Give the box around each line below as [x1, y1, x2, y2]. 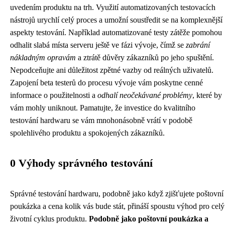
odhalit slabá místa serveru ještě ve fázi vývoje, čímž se [10, 41, 186, 50]
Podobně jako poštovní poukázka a [89, 214, 208, 223]
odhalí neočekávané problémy [97, 91, 192, 100]
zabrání [186, 41, 210, 50]
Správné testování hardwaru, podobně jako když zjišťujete [10, 189, 196, 198]
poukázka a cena [10, 202, 63, 211]
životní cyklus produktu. [10, 214, 89, 223]
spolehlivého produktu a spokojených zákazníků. [10, 129, 165, 138]
